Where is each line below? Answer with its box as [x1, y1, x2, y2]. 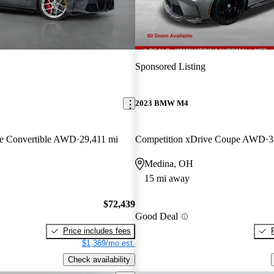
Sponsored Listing [135, 61, 206, 72]
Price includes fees [62, 226, 131, 235]
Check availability [67, 254, 130, 264]
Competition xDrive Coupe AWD [135, 134, 265, 145]
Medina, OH [144, 158, 193, 169]
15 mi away [144, 173, 190, 184]
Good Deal [135, 211, 178, 222]
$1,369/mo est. [81, 238, 135, 248]
